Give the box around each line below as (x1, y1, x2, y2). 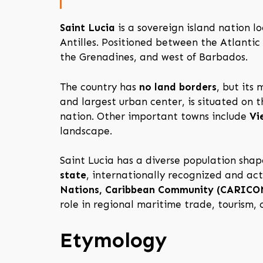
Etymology (60, 227, 167, 252)
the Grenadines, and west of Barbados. (60, 51, 248, 63)
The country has (60, 80, 139, 93)
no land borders (139, 80, 217, 93)
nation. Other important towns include (60, 110, 249, 122)
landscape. (60, 124, 112, 137)
